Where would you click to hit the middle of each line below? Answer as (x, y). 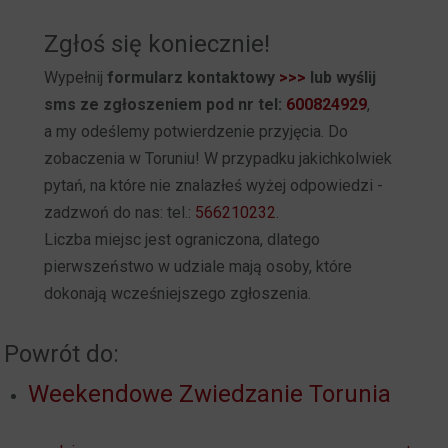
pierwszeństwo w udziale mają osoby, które (198, 266)
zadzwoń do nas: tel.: (119, 212)
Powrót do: (62, 353)
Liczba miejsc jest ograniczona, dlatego (182, 239)
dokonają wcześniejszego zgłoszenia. (179, 293)
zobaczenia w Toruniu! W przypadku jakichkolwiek (218, 158)
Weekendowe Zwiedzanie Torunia (210, 393)
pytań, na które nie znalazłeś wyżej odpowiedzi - (213, 185)
